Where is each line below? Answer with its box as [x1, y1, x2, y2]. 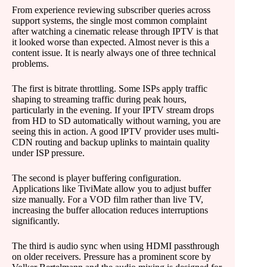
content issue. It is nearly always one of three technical [12, 48, 216, 58]
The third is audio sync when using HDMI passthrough [12, 241, 219, 251]
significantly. [12, 216, 60, 226]
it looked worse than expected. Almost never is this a [12, 37, 209, 47]
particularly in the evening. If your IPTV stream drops [12, 105, 214, 115]
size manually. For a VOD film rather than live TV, [12, 194, 203, 204]
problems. [12, 58, 49, 69]
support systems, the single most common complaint [12, 15, 207, 26]
